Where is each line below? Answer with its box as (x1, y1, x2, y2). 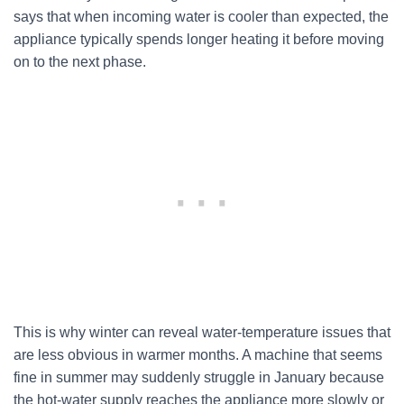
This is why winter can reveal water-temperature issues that (14, 325, 390, 340)
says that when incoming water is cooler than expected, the (14, 9, 389, 24)
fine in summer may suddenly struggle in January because (14, 370, 384, 385)
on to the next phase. (14, 54, 146, 69)
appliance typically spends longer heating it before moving (14, 32, 384, 47)
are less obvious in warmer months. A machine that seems (14, 347, 382, 363)
